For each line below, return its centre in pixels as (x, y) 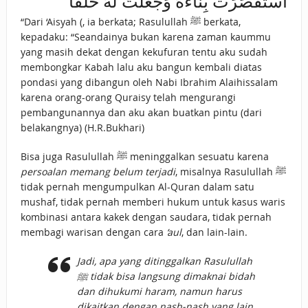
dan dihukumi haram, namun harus (159, 291)
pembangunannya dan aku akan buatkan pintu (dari (141, 113)
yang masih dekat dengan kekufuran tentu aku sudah (144, 52)
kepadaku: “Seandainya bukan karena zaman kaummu (145, 37)
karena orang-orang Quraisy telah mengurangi (128, 98)
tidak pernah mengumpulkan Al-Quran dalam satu (137, 187)
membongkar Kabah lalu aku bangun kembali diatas (141, 67)
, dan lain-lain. (214, 232)
